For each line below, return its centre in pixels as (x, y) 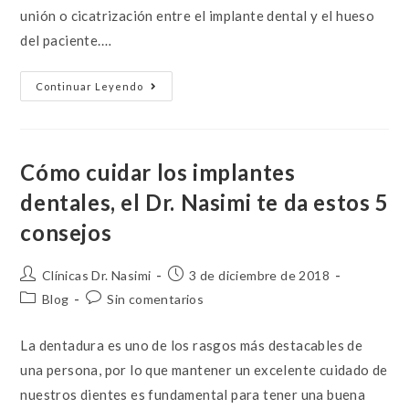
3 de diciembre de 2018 (260, 275)
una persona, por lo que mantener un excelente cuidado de (204, 369)
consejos (66, 232)
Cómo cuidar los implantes (158, 172)
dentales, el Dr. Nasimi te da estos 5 (204, 202)
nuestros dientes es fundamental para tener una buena (193, 394)
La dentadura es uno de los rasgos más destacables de (192, 345)
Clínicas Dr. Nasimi (96, 275)
